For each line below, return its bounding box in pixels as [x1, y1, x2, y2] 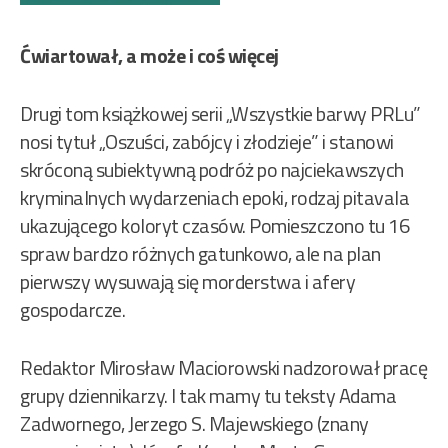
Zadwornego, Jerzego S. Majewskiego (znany [20, 408, 369, 440]
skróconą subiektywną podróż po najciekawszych [20, 154, 404, 186]
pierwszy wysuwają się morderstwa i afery [20, 266, 355, 298]
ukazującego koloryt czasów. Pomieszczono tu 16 [20, 210, 409, 242]
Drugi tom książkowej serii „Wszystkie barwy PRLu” [20, 98, 421, 130]
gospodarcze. [20, 294, 125, 326]
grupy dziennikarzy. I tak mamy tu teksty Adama [20, 380, 396, 412]
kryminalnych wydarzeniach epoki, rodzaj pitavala [20, 182, 409, 214]
